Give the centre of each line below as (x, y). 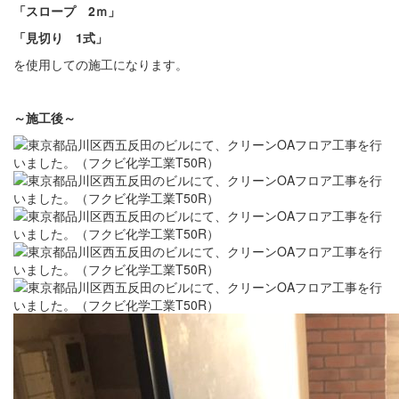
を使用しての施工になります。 (101, 64)
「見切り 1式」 (61, 37)
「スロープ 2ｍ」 (67, 11)
